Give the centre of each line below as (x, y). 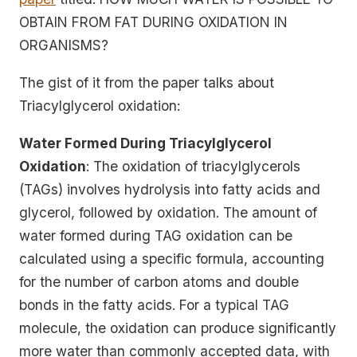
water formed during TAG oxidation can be (156, 235)
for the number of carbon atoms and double (159, 281)
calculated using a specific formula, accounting (172, 258)
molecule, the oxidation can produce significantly (178, 328)
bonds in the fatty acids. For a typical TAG (154, 304)
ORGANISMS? (64, 45)
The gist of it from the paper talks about (147, 82)
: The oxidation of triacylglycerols (193, 166)
